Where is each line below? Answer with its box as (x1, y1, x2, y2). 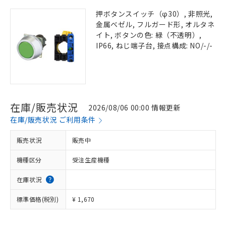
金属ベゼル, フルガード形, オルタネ (96, 19, 215, 29)
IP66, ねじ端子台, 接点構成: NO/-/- (96, 40, 213, 50)
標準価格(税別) (17, 195, 59, 203)
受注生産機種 (72, 155, 110, 164)
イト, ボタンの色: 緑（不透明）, (96, 30, 202, 40)
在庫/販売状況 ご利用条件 (10, 115, 96, 125)
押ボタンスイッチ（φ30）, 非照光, (96, 9, 213, 19)
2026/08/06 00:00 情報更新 (88, 102, 181, 112)
